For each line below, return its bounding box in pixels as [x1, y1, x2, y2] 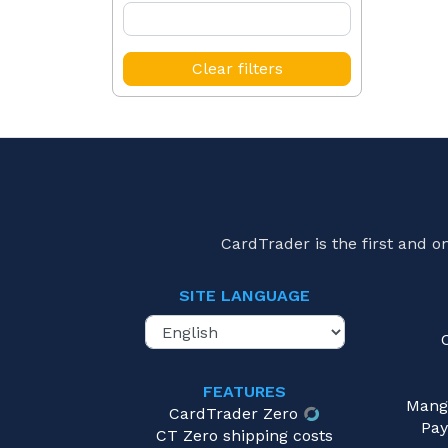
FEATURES [203, 382, 286, 402]
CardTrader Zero [169, 404, 299, 424]
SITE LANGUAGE [179, 286, 310, 306]
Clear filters [191, 59, 283, 78]
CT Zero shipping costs [156, 426, 333, 446]
